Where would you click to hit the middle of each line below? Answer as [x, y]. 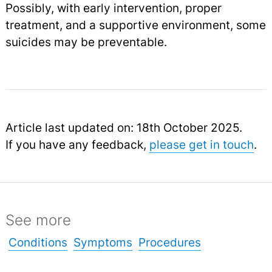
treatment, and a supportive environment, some [135, 25]
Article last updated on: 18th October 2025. [124, 128]
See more [38, 220]
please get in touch [201, 145]
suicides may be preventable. [86, 42]
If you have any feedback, [77, 145]
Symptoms [103, 243]
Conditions [38, 243]
